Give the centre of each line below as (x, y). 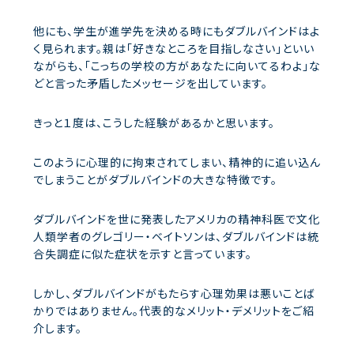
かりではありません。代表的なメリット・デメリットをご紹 (174, 310)
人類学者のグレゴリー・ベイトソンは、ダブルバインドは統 (176, 236)
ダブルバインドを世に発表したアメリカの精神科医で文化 (177, 218)
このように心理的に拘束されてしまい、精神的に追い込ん (177, 162)
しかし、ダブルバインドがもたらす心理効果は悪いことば (174, 293)
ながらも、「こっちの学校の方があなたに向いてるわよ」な (177, 65)
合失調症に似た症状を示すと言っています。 (143, 253)
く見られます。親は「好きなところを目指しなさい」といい (174, 48)
